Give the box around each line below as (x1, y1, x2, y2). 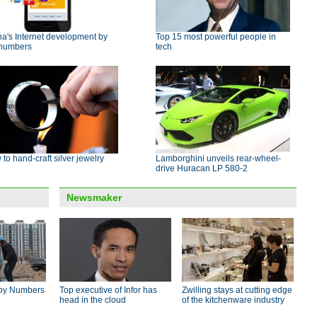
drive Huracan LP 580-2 (156, 163, 248, 173)
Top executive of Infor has (59, 285, 157, 295)
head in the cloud (59, 295, 126, 305)
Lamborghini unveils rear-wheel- (156, 154, 281, 163)
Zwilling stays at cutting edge (182, 285, 292, 295)
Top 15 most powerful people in (156, 32, 276, 42)
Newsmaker (67, 192, 122, 203)
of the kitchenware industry (182, 295, 284, 305)
